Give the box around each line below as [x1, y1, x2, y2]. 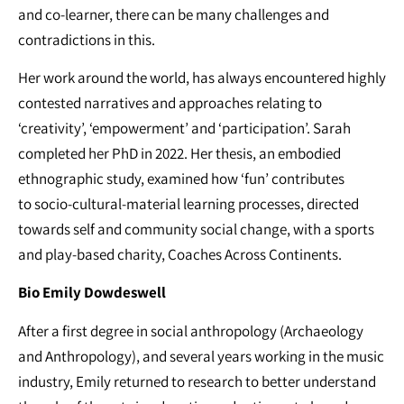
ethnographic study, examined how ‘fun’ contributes [18, 168, 344, 188]
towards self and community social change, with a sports [18, 218, 374, 239]
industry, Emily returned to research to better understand [18, 371, 376, 391]
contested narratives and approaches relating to [18, 92, 322, 113]
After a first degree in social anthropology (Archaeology [18, 320, 363, 341]
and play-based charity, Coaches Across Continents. [18, 243, 342, 264]
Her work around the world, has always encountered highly [18, 67, 386, 87]
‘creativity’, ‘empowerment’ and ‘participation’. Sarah [18, 117, 351, 138]
